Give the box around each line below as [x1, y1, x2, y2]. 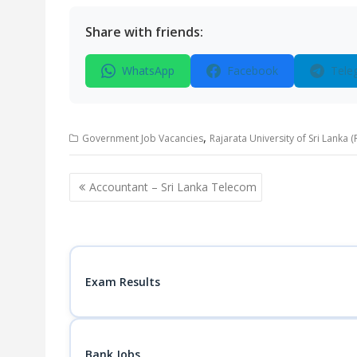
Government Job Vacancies [82, 131, 203, 145]
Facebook [227, 62, 278, 78]
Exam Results [84, 273, 160, 289]
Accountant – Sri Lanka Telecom [89, 179, 257, 194]
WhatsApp [122, 62, 175, 78]
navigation [69, 192, 158, 214]
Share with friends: [85, 22, 203, 41]
